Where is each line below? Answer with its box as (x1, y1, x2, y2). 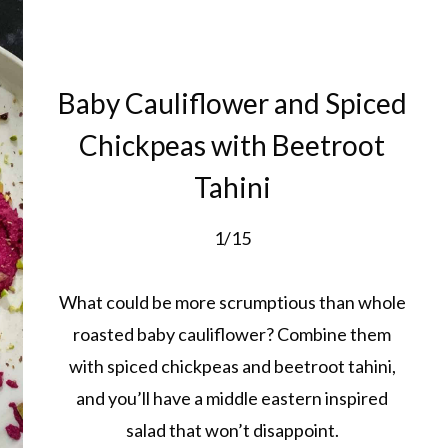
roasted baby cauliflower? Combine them (73, 322, 392, 345)
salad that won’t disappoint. (125, 418, 339, 441)
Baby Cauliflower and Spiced (57, 85, 407, 120)
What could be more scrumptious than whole (58, 290, 406, 313)
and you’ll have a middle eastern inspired (76, 386, 389, 409)
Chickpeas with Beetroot (79, 127, 386, 162)
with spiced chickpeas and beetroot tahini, (68, 354, 396, 377)
